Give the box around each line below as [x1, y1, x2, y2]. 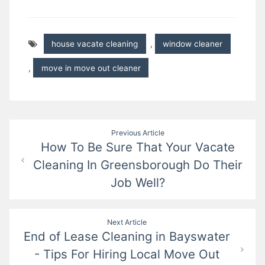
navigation [9, 143, 83, 160]
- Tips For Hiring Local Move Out [34, 246, 220, 261]
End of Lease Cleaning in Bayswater [24, 228, 231, 244]
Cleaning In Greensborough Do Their [33, 157, 243, 172]
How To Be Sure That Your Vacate [41, 139, 235, 154]
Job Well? [111, 174, 166, 190]
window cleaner [163, 39, 223, 49]
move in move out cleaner [41, 63, 141, 73]
